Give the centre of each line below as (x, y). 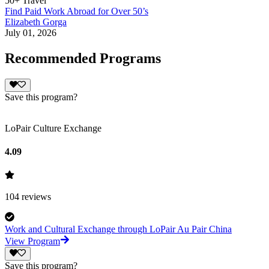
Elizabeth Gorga (36, 22)
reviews (35, 197)
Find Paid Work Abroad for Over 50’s (77, 11)
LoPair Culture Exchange (53, 128)
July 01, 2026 (31, 32)
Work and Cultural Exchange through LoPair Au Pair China (118, 229)
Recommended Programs (83, 58)
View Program (32, 241)
